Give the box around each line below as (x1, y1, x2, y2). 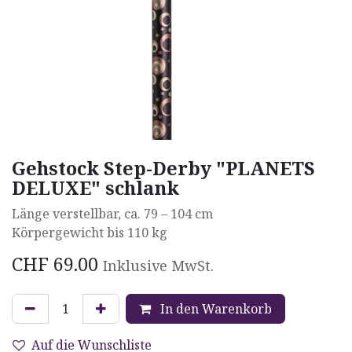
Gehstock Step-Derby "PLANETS (12, 155, 315, 181)
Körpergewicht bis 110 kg (12, 223, 167, 241)
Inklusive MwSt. (103, 255, 214, 275)
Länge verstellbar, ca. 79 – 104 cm (12, 204, 213, 222)
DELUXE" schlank (12, 174, 179, 200)
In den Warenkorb (157, 299, 272, 317)
